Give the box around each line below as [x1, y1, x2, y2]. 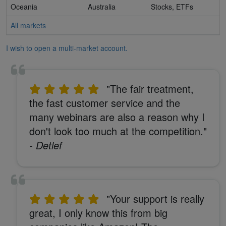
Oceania [11, 2, 37, 12]
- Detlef [29, 138, 63, 153]
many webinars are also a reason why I [29, 109, 205, 125]
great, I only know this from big [29, 205, 168, 220]
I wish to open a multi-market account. [6, 43, 128, 53]
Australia [88, 2, 116, 12]
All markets [11, 20, 46, 31]
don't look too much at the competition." [29, 124, 207, 139]
